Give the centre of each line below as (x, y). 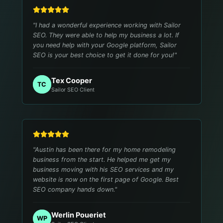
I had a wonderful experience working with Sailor (108, 25)
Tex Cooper (71, 81)
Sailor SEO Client (73, 90)
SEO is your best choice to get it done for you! (104, 55)
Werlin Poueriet (78, 215)
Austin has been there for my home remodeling (106, 150)
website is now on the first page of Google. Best (106, 180)
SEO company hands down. (74, 190)
